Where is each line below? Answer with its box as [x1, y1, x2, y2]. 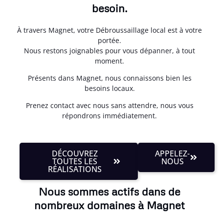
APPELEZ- [155, 148, 190, 159]
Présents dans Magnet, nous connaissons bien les [27, 73, 192, 83]
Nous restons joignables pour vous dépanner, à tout [24, 45, 195, 55]
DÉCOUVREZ [52, 148, 98, 159]
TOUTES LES [52, 155, 98, 167]
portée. [98, 35, 121, 45]
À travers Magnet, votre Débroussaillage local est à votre [17, 25, 202, 35]
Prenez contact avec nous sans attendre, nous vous [25, 101, 194, 110]
